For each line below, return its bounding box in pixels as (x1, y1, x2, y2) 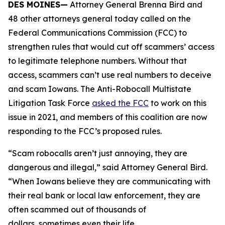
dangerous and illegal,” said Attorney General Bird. (8, 162, 207, 172)
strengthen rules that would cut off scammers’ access (8, 42, 214, 52)
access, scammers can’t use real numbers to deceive (8, 70, 211, 80)
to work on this (149, 98, 206, 108)
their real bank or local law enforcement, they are (8, 190, 200, 200)
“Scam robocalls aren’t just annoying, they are (8, 148, 187, 158)
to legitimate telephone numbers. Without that (8, 56, 187, 66)
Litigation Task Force (8, 98, 92, 108)
